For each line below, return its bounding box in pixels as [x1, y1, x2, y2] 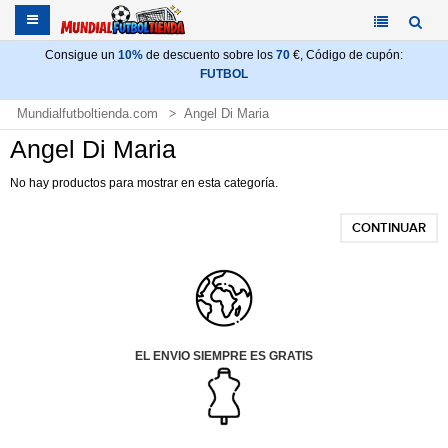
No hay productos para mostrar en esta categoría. [10, 176, 278, 190]
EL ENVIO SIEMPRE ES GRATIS [135, 349, 313, 363]
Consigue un [45, 48, 118, 62]
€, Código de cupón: [290, 48, 403, 62]
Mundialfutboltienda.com [17, 106, 158, 121]
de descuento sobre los [143, 48, 276, 62]
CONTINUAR [352, 220, 426, 236]
